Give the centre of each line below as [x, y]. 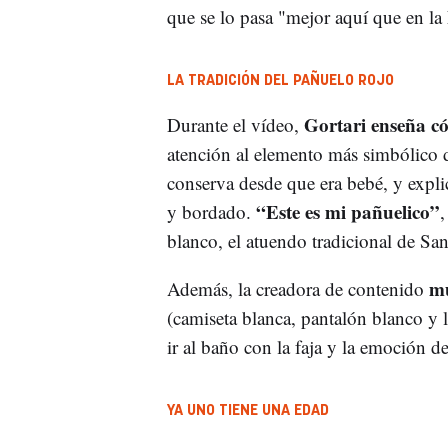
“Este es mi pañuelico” [347, 212]
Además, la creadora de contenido [297, 289]
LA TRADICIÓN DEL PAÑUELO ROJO [280, 81]
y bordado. [211, 212]
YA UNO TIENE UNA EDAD [247, 411]
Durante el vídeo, [235, 125]
